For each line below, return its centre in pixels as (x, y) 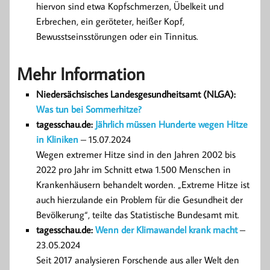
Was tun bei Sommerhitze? (89, 109)
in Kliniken (57, 140)
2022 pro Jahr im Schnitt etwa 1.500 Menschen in (133, 170)
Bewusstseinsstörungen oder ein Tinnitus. (117, 36)
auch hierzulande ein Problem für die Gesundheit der (140, 200)
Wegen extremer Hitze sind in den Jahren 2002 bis (136, 155)
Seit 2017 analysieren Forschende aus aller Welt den (138, 260)
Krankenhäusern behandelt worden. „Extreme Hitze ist (143, 185)
